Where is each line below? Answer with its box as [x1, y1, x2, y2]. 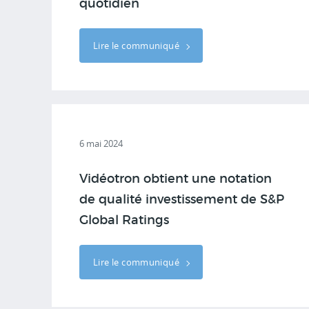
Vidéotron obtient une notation [79, 173, 272, 186]
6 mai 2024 [79, 137, 123, 150]
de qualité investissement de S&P [79, 194, 284, 206]
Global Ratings [79, 215, 169, 227]
